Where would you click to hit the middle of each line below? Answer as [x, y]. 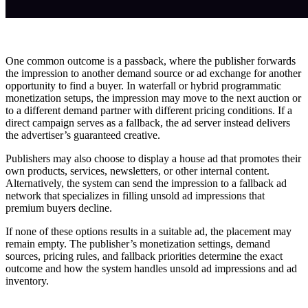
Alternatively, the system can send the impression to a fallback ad [146, 184]
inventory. [27, 281]
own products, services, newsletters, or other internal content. [137, 171]
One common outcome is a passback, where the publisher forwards [151, 61]
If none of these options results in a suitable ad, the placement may [148, 232]
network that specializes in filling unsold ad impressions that [135, 196]
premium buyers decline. [59, 208]
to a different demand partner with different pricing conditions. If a [149, 111]
